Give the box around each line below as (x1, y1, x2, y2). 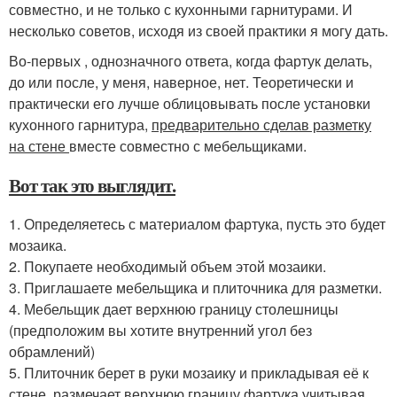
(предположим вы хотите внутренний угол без (9, 319, 312, 340)
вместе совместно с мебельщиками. (69, 135, 307, 156)
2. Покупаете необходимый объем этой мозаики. (9, 255, 326, 276)
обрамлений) (9, 340, 95, 362)
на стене (9, 135, 69, 156)
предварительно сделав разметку (152, 113, 371, 135)
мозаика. (9, 234, 66, 255)
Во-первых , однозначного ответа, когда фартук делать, (9, 50, 372, 71)
